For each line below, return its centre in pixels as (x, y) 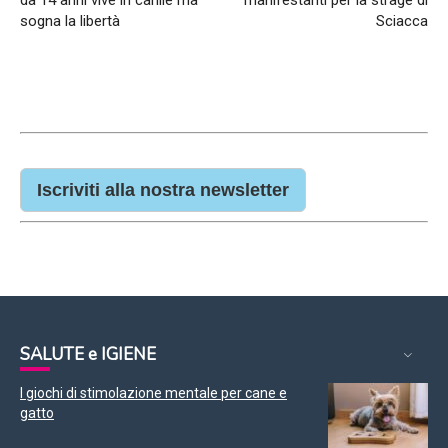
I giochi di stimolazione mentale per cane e (153, 392)
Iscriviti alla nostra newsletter (163, 189)
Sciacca (402, 20)
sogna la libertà (70, 20)
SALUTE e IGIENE (88, 354)
